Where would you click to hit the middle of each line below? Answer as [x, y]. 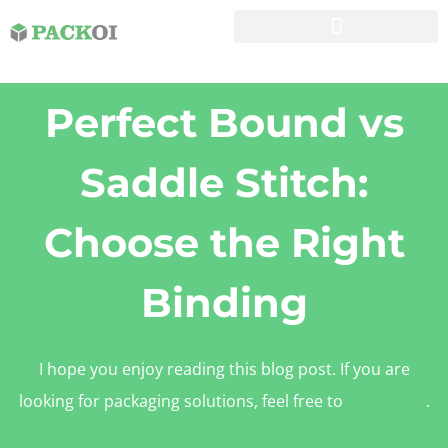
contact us [386, 401]
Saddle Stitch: [224, 182]
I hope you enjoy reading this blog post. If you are [224, 369]
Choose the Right [224, 242]
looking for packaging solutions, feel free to [182, 401]
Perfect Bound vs [224, 122]
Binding [224, 302]
